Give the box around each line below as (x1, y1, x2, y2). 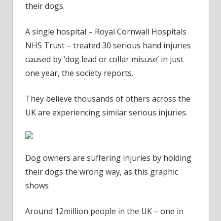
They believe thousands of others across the (25, 93, 190, 104)
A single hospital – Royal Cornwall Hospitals (25, 26, 186, 37)
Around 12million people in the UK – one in (25, 205, 184, 217)
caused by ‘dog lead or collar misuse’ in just (25, 53, 184, 65)
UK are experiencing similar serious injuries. (25, 107, 187, 118)
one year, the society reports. (25, 67, 133, 78)
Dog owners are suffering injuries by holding (25, 152, 191, 163)
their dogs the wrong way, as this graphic (25, 166, 178, 177)
